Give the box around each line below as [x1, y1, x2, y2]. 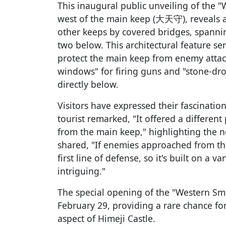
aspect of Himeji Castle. [58, 212, 155, 224]
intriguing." [58, 164, 105, 177]
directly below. [58, 78, 119, 90]
